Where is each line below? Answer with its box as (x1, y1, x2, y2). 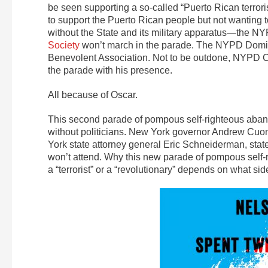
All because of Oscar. (48, 89, 138, 100)
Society (48, 39, 80, 50)
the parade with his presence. (48, 65, 172, 75)
